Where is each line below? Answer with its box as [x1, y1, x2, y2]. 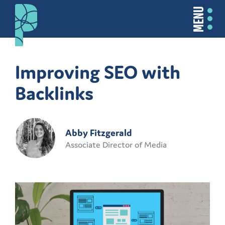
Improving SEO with [15, 60, 180, 84]
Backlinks [15, 81, 93, 105]
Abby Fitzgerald [65, 126, 132, 139]
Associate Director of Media [65, 139, 167, 150]
